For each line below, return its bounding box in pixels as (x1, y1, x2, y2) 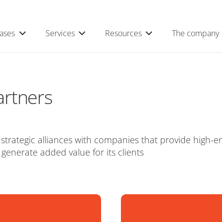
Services (45, 28, 75, 39)
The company (172, 28, 220, 39)
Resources (105, 28, 142, 39)
